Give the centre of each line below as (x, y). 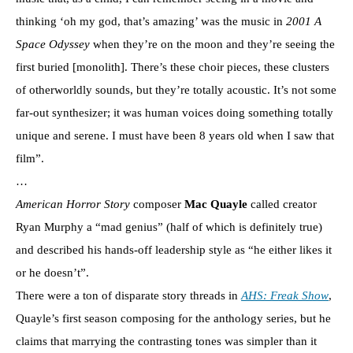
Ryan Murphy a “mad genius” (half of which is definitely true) (169, 227)
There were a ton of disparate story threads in (128, 295)
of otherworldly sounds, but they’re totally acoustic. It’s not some (176, 89)
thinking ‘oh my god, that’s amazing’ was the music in (151, 21)
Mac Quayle (216, 204)
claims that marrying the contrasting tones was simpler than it (166, 341)
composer (157, 204)
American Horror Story (73, 204)
